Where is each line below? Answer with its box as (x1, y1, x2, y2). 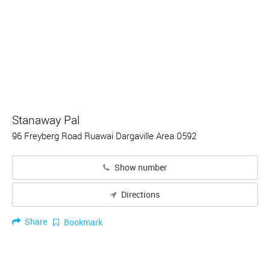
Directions (119, 189, 160, 200)
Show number (112, 162, 167, 173)
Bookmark (61, 216, 102, 228)
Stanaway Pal (12, 112, 80, 128)
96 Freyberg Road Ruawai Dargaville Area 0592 (12, 130, 196, 142)
